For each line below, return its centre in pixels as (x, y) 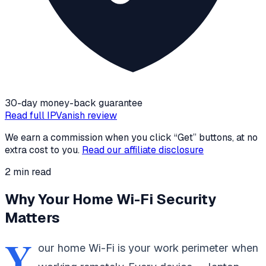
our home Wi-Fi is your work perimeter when (148, 248)
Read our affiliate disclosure (143, 150)
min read (31, 172)
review (101, 115)
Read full (26, 115)
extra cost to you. (42, 150)
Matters (32, 217)
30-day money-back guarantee (74, 103)
